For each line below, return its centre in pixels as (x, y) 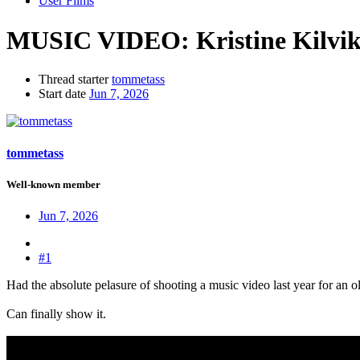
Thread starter (74, 80)
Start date (62, 94)
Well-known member (53, 184)
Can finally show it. (56, 313)
